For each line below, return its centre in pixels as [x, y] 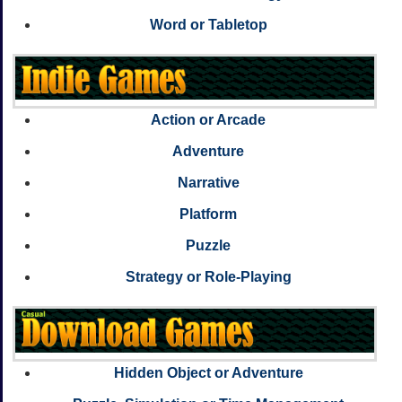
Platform [208, 214]
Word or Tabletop [208, 24]
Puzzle [208, 246]
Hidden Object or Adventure [208, 373]
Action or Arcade [208, 120]
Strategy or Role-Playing [208, 277]
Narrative [208, 183]
